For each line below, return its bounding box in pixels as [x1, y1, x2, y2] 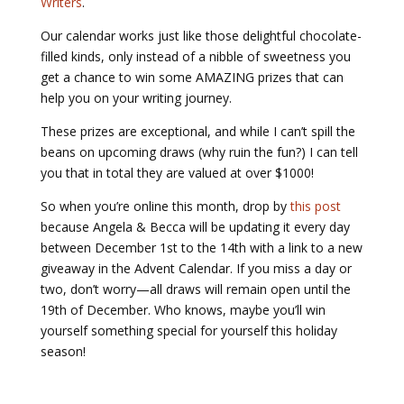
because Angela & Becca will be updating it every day [40, 218, 350, 235]
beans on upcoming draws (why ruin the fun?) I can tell [40, 143, 358, 161]
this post [289, 197, 341, 215]
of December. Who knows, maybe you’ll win [66, 301, 326, 318]
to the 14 [177, 239, 234, 256]
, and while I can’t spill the [207, 123, 355, 140]
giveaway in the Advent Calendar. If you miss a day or [40, 260, 352, 277]
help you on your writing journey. [40, 89, 232, 106]
